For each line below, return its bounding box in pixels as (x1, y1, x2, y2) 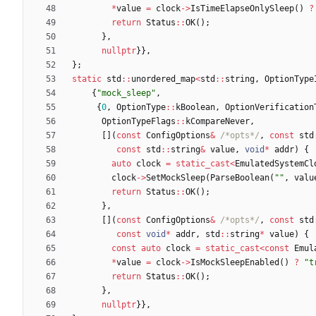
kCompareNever (186, 116, 250, 126)
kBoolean (176, 102, 215, 112)
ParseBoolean (210, 172, 269, 183)
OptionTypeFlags (102, 116, 176, 126)
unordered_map (131, 73, 195, 84)
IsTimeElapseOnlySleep (190, 3, 294, 13)
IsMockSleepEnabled (190, 257, 279, 267)
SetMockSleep (146, 172, 205, 183)
